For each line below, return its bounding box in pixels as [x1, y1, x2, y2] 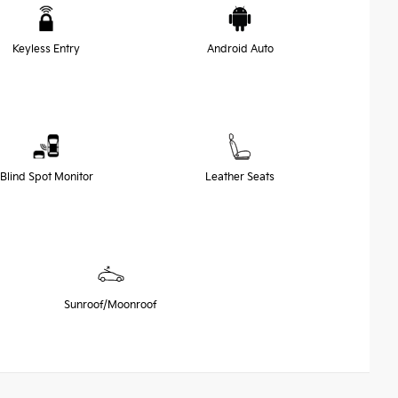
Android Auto [206, 42, 274, 56]
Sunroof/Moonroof [64, 298, 158, 312]
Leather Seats [205, 170, 275, 184]
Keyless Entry [12, 42, 80, 56]
